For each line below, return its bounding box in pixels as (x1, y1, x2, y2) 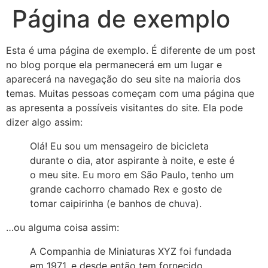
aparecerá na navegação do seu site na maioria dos (6, 73, 240, 85)
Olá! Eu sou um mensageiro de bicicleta (30, 140, 209, 152)
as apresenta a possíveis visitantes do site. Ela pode (6, 102, 243, 114)
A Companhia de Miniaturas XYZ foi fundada (30, 245, 232, 257)
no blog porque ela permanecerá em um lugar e (6, 59, 222, 71)
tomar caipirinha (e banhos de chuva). (30, 197, 202, 209)
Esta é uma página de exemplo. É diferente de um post (6, 44, 255, 56)
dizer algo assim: (6, 116, 83, 128)
